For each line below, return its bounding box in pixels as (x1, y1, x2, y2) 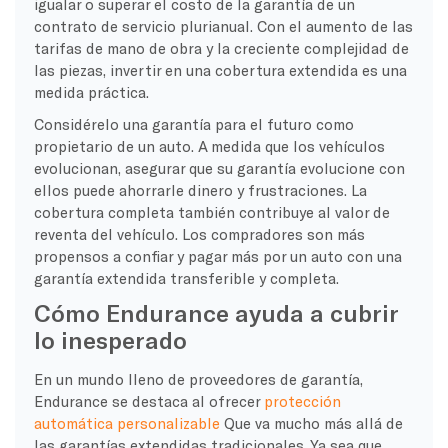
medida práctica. (33, 82, 149, 101)
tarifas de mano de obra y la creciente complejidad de (33, 38, 409, 57)
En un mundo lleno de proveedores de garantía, (33, 369, 363, 388)
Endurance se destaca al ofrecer (33, 391, 264, 410)
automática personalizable (33, 413, 220, 432)
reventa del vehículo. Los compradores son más (33, 224, 365, 243)
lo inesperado (33, 324, 187, 354)
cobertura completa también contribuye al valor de (33, 202, 390, 221)
